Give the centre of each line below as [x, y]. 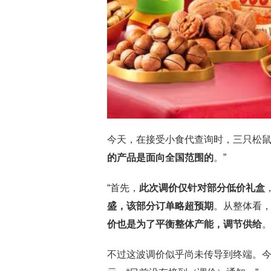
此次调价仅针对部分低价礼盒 [202, 188]
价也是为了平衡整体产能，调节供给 [184, 224]
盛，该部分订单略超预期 [160, 206]
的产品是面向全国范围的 [160, 158]
